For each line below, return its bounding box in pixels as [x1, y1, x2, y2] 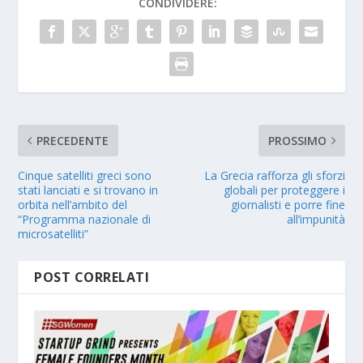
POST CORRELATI [34, 267, 150, 286]
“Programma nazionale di [18, 211, 152, 227]
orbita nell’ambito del [18, 196, 128, 212]
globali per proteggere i [223, 181, 345, 198]
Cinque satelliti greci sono [18, 167, 152, 183]
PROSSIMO [267, 132, 327, 148]
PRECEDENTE [36, 132, 109, 148]
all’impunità [286, 211, 345, 227]
